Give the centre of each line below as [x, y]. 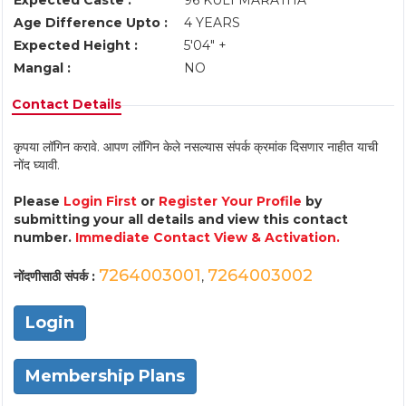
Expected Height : [76, 45]
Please [39, 201]
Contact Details [67, 104]
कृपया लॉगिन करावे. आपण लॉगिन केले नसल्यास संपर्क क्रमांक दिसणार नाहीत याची [196, 147]
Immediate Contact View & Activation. [208, 237]
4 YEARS [212, 23]
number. [44, 237]
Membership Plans [105, 376]
